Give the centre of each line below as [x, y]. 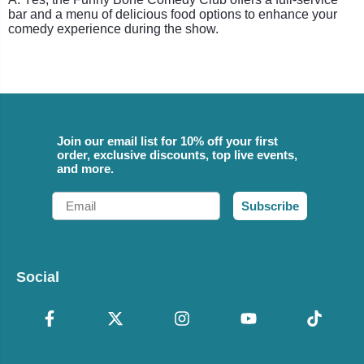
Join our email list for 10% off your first [167, 141]
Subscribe [270, 206]
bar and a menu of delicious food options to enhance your [173, 14]
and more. [85, 168]
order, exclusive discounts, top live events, [177, 154]
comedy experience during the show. [113, 28]
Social [38, 277]
